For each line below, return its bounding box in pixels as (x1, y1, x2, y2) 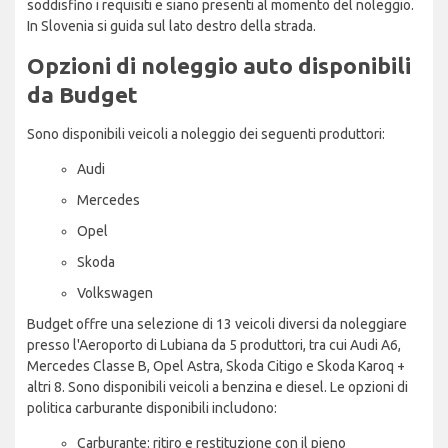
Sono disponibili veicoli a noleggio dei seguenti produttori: (27, 125, 385, 142)
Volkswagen (77, 284, 153, 301)
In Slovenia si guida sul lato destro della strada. (27, 17, 316, 34)
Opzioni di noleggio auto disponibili (27, 52, 411, 78)
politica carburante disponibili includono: (27, 399, 277, 416)
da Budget (27, 81, 138, 107)
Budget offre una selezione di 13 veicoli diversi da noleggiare (27, 315, 407, 332)
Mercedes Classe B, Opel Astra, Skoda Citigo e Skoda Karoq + (27, 357, 405, 374)
